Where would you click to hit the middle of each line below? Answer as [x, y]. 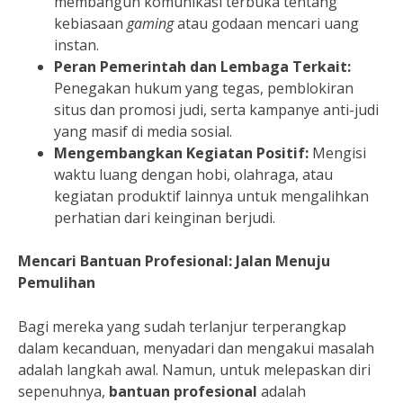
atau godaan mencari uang [266, 23]
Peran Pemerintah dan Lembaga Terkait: [202, 66]
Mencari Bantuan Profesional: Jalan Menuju [174, 260]
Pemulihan [57, 282]
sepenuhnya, [63, 391]
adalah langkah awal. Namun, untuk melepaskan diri [194, 369]
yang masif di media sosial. [143, 131]
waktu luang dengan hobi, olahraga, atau [193, 174]
